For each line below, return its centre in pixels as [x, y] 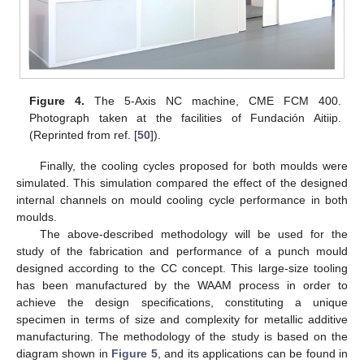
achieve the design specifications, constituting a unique [182, 303]
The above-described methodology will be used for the [193, 234]
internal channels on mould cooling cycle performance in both [182, 200]
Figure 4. [57, 100]
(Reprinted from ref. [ [84, 134]
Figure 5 [134, 354]
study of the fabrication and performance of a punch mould [182, 251]
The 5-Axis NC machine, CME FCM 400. [213, 100]
